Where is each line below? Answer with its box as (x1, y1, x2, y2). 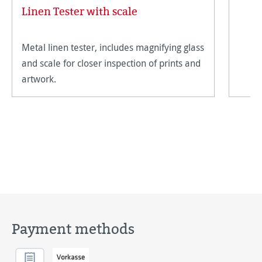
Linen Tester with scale (22, 4, 137, 19)
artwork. (22, 72, 56, 85)
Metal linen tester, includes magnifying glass (22, 40, 204, 54)
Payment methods (12, 219, 135, 239)
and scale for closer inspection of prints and (22, 56, 201, 70)
